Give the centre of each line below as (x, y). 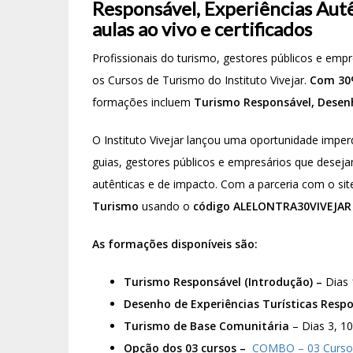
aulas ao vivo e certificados (202, 29)
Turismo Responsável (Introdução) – (223, 282)
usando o (166, 206)
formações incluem (141, 102)
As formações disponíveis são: (175, 244)
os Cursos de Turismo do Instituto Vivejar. (201, 80)
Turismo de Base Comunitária (206, 326)
